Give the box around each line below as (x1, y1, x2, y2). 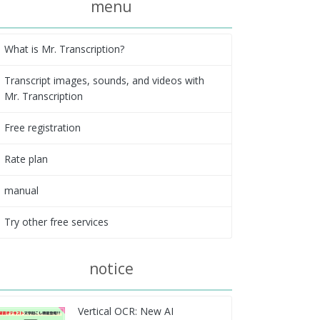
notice (89, 258, 134, 279)
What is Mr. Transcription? (4, 42, 124, 56)
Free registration (4, 121, 81, 135)
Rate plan (4, 152, 48, 166)
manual (4, 184, 39, 198)
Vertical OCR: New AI (77, 304, 174, 319)
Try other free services (4, 215, 109, 229)
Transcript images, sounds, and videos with (4, 74, 204, 88)
